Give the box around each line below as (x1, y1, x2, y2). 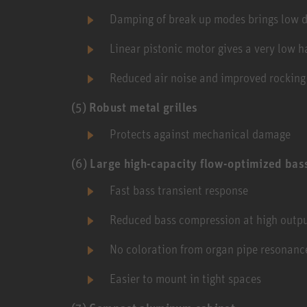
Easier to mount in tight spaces (109, 271, 261, 286)
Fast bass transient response (109, 182, 248, 198)
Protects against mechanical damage (109, 126, 291, 142)
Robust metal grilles (89, 99, 198, 115)
